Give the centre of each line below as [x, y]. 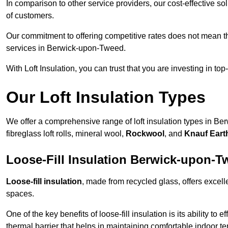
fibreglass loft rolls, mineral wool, [66, 134]
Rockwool [145, 134]
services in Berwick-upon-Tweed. [66, 48]
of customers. [30, 16]
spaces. [20, 194]
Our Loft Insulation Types [106, 97]
